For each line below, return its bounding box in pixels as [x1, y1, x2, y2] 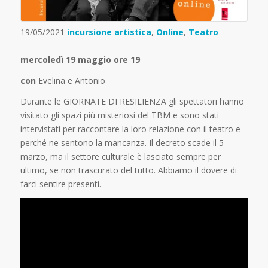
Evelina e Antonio [35, 74, 105, 86]
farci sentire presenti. [20, 178, 101, 190]
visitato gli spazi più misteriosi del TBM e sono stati [20, 109, 219, 121]
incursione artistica [66, 26, 151, 38]
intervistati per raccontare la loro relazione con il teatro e [20, 123, 240, 135]
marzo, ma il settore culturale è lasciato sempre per [20, 150, 221, 162]
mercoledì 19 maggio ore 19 [20, 53, 140, 65]
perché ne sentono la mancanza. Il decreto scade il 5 [20, 136, 224, 148]
